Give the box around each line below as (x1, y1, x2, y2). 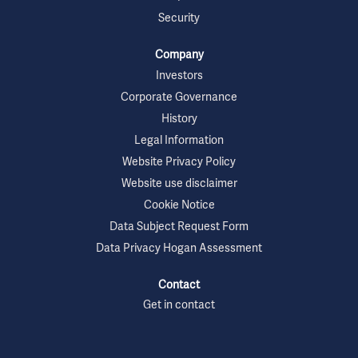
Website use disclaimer (121, 177, 237, 191)
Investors (155, 69, 203, 83)
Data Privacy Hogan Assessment (96, 241, 262, 256)
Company (154, 49, 204, 63)
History (161, 112, 197, 126)
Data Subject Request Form (109, 220, 249, 234)
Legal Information (134, 133, 224, 148)
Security (158, 12, 200, 26)
